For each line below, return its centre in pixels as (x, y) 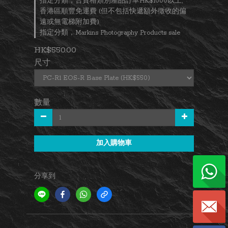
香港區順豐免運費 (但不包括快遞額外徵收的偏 (113, 11)
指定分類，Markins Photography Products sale (110, 33)
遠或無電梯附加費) (69, 22)
